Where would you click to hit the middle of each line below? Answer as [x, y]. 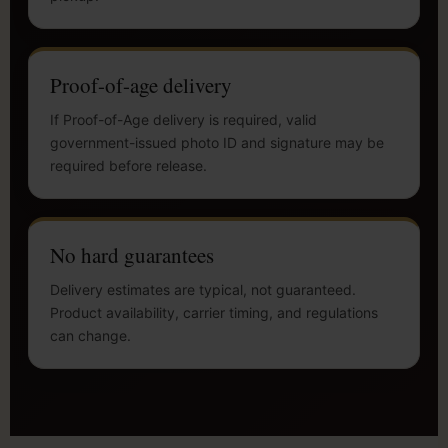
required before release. [128, 166]
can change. [90, 336]
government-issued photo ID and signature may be [217, 143]
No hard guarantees [132, 255]
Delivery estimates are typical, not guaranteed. [203, 290]
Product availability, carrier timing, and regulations [214, 313]
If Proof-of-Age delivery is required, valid [183, 120]
